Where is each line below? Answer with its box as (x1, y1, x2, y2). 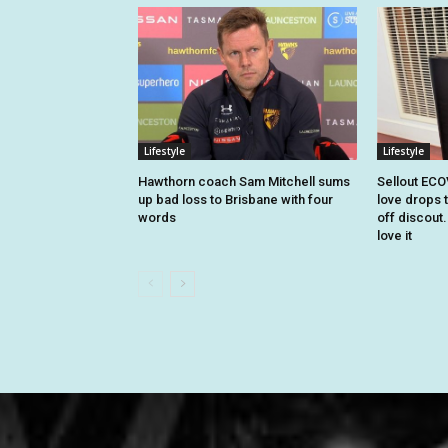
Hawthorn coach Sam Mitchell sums (138, 174, 350, 189)
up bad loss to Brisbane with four (138, 192, 333, 207)
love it (376, 228, 412, 243)
